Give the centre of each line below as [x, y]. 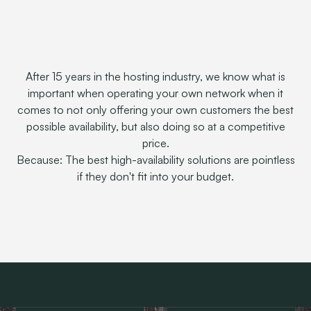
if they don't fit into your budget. [155, 176]
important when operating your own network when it [155, 93]
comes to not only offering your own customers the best [155, 110]
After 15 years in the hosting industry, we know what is [155, 76]
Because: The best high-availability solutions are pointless [155, 160]
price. [155, 143]
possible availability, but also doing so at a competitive [155, 126]
